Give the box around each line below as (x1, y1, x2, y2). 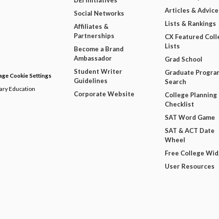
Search (165, 78, 187, 86)
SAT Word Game (165, 113, 216, 122)
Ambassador (73, 54, 112, 63)
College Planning (165, 91, 218, 99)
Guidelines (73, 77, 108, 85)
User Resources (165, 162, 215, 171)
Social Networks (73, 9, 124, 18)
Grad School (165, 55, 203, 64)
